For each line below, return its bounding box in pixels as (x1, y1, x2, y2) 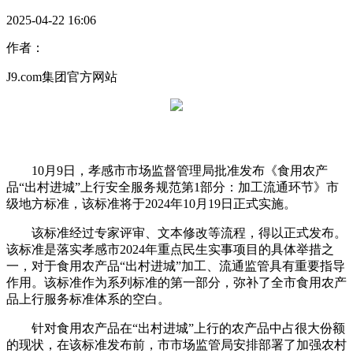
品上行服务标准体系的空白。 (6, 292, 170, 307)
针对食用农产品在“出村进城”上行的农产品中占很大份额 (6, 321, 345, 336)
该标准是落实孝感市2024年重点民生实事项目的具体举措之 (6, 243, 334, 257)
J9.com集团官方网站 (6, 70, 117, 84)
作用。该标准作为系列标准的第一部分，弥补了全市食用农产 (6, 276, 347, 290)
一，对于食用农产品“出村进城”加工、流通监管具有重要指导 (6, 259, 345, 273)
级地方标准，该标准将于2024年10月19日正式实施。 (6, 197, 296, 211)
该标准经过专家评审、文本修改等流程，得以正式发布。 (6, 226, 347, 240)
